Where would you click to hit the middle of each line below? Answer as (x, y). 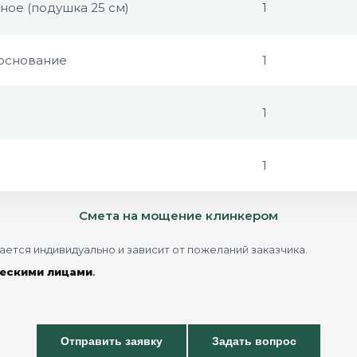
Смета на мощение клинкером (178, 216)
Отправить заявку (112, 341)
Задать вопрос (254, 341)
